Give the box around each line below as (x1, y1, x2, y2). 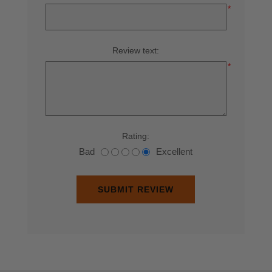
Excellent (156, 146, 193, 157)
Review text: (112, 46, 160, 56)
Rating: (122, 131, 150, 141)
